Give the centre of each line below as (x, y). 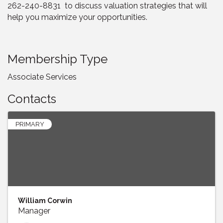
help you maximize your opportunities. (77, 17)
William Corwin (45, 200)
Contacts (32, 99)
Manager (34, 211)
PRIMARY (30, 124)
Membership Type (57, 59)
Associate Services (42, 77)
